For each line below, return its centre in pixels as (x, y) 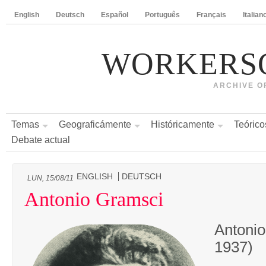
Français (211, 15)
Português (162, 15)
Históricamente (183, 124)
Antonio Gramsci (94, 199)
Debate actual (41, 140)
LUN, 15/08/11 (50, 178)
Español (115, 15)
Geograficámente (95, 124)
